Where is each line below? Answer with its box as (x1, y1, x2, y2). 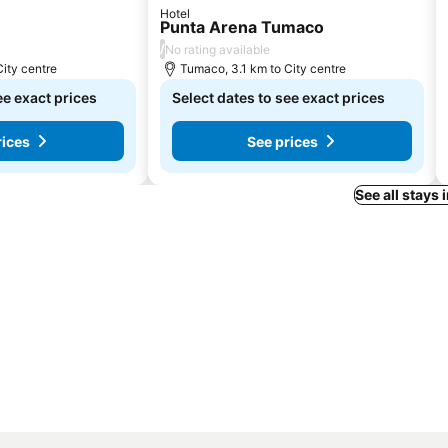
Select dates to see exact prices (172, 89, 385, 106)
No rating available (165, 41, 270, 57)
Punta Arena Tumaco (160, 17, 324, 37)
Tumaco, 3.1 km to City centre (180, 61, 346, 76)
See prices (246, 132, 318, 150)
